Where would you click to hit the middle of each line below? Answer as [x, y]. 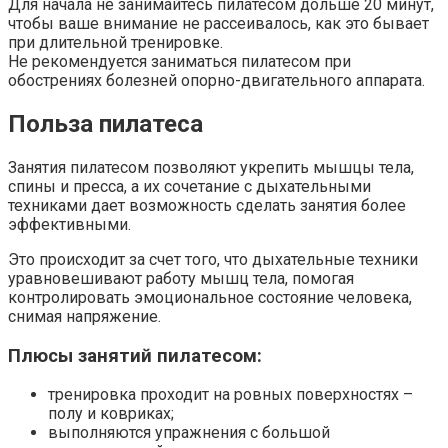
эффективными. [69, 224]
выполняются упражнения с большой [189, 433]
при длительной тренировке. [115, 43]
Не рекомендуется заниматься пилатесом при [179, 62]
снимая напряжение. [84, 316]
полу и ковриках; [111, 414]
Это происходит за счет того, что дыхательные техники [213, 259]
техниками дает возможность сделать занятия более [207, 205]
